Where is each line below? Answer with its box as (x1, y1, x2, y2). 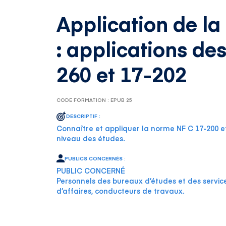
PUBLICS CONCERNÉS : (65, 155, 126, 162)
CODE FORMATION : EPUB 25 (56, 96, 132, 103)
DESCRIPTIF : (66, 112, 100, 120)
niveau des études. (56, 133, 125, 143)
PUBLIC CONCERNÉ (56, 165, 125, 176)
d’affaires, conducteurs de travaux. (56, 186, 185, 196)
